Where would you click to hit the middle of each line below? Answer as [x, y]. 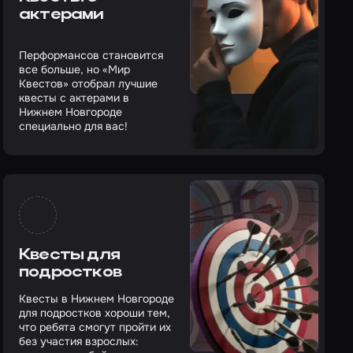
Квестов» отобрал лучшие [88, 84]
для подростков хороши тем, [95, 313]
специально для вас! [73, 126]
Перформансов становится [91, 55]
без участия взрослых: [79, 341]
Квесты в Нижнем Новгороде [97, 299]
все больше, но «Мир [74, 69]
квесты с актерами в [74, 98]
